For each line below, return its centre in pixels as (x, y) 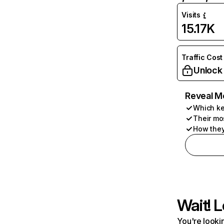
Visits (191, 15)
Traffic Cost (202, 57)
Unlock (208, 70)
